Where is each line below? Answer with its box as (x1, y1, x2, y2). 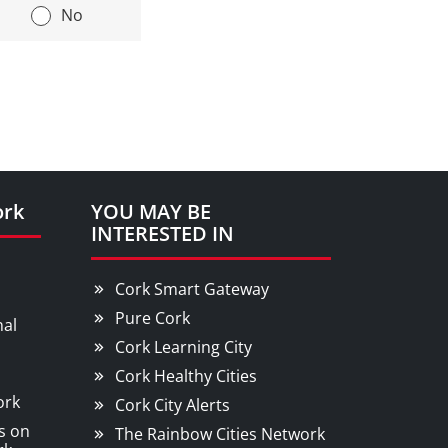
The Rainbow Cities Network (115, 423, 325, 445)
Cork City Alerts (115, 394, 230, 416)
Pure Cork (115, 307, 190, 329)
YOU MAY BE (91, 198, 211, 225)
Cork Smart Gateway (115, 278, 269, 300)
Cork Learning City (115, 336, 252, 358)
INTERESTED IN (91, 220, 234, 247)
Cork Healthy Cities (115, 365, 257, 387)
